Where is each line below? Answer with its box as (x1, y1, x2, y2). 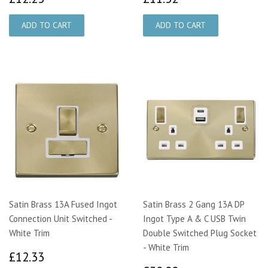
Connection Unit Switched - (9, 212, 112, 224)
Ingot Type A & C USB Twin (143, 212, 246, 224)
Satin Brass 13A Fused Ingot (9, 198, 117, 210)
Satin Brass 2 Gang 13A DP (143, 198, 244, 210)
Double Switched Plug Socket (143, 227, 257, 239)
